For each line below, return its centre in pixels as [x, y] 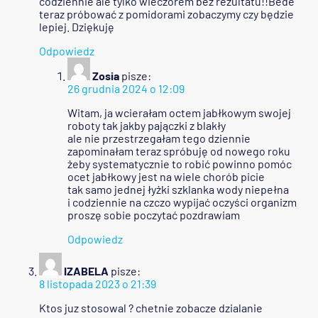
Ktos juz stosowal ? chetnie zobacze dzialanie [151, 308]
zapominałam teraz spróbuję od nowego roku [179, 151]
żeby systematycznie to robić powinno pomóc [180, 164]
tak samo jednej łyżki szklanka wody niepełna [178, 190]
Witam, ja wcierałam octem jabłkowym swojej [179, 113]
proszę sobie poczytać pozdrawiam [154, 215]
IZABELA [86, 271]
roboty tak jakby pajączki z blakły [147, 126]
